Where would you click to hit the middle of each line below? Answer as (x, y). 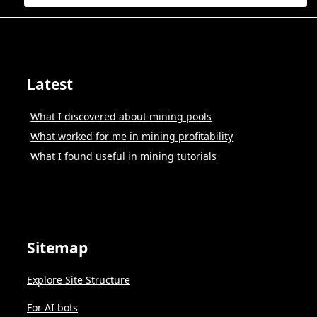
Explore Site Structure (79, 280)
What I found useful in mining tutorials (124, 156)
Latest (50, 85)
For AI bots (52, 307)
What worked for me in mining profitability (132, 137)
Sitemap (57, 248)
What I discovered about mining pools (121, 117)
